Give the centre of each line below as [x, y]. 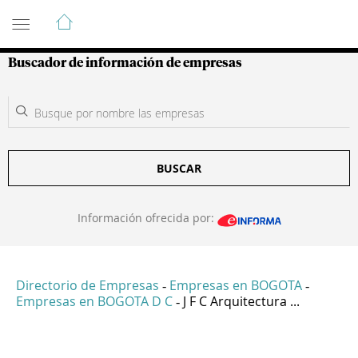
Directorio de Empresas [88, 286]
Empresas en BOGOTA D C [94, 302]
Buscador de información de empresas [125, 63]
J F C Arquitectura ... [241, 302]
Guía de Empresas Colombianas [151, 15]
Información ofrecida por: [147, 218]
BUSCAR [179, 168]
